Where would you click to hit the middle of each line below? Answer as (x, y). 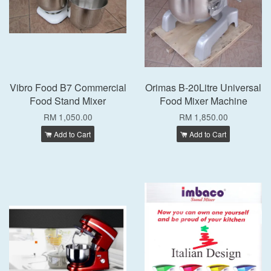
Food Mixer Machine (203, 101)
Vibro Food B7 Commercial (68, 87)
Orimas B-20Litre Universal (203, 87)
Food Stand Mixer (68, 101)
